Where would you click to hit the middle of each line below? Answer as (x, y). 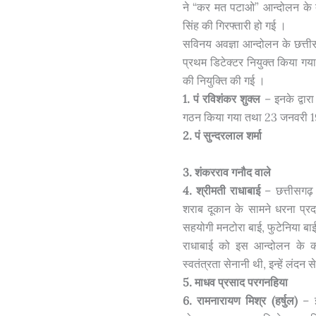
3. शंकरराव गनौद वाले (226, 172)
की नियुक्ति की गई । (224, 80)
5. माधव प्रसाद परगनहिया (235, 282)
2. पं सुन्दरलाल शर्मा (223, 135)
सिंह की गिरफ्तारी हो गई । (234, 25)
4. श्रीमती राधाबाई (224, 190)
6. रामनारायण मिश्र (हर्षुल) (240, 300)
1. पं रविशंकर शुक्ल (221, 98)
